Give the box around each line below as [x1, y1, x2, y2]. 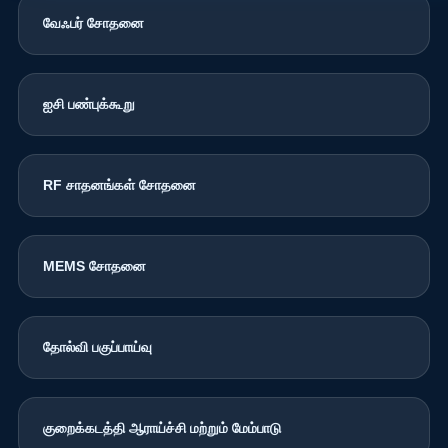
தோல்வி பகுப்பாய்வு [42, 338, 152, 355]
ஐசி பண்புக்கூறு [42, 95, 135, 112]
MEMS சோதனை [42, 257, 146, 274]
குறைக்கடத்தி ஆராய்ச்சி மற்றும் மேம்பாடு [42, 419, 281, 436]
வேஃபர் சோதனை [42, 14, 144, 31]
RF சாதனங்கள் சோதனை [42, 176, 196, 193]
